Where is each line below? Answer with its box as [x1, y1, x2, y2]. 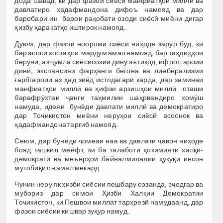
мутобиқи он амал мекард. [14, 163, 102, 172]
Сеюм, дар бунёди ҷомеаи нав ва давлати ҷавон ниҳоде [14, 136, 204, 145]
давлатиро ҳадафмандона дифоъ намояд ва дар [14, 5, 204, 13]
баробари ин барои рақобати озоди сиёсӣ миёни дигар [14, 14, 204, 22]
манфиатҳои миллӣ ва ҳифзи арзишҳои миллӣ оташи [14, 84, 204, 93]
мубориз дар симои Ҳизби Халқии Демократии [14, 189, 204, 197]
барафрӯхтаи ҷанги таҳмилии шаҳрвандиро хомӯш [14, 93, 204, 102]
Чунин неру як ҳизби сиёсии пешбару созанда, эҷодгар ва [14, 180, 204, 188]
